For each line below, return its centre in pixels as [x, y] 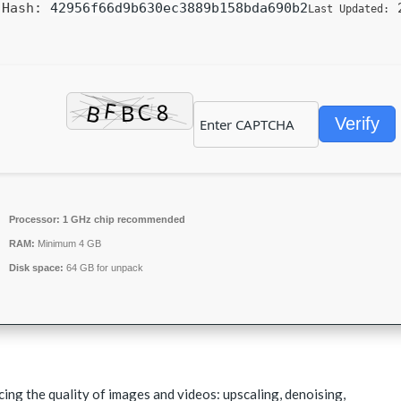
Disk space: [36, 268]
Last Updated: [349, 9]
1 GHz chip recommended [123, 220]
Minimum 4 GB [68, 244]
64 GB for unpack [103, 268]
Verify [357, 124]
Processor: [34, 220]
